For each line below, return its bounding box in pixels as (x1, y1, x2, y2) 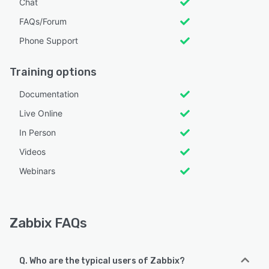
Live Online (19, 108, 62, 119)
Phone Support (19, 35, 78, 46)
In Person (19, 127, 56, 138)
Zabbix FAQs (10, 215, 87, 232)
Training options (10, 65, 97, 79)
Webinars (19, 166, 55, 177)
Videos (19, 147, 46, 157)
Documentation (19, 89, 79, 100)
